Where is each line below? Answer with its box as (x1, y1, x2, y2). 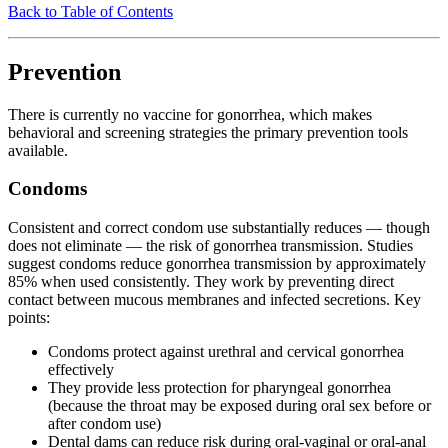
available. (8, 141, 68, 159)
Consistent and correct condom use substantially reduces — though (8, 218, 430, 236)
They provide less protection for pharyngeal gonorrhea (48, 378, 391, 396)
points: (8, 308, 50, 326)
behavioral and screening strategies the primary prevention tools (8, 123, 408, 141)
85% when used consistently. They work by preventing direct (8, 272, 394, 290)
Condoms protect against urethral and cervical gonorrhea (48, 342, 404, 360)
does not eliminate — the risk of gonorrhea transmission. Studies (8, 236, 413, 254)
